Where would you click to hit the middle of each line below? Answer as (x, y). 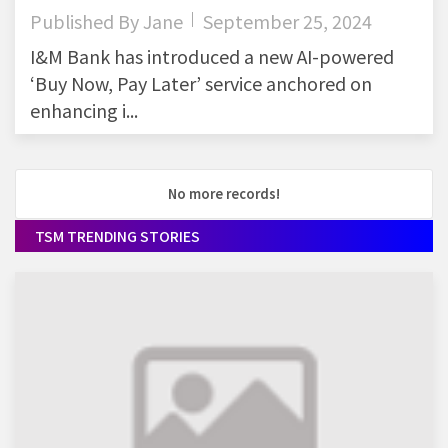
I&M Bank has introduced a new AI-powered (212, 56)
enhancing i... (84, 110)
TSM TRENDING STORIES (117, 236)
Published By (86, 21)
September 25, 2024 (287, 21)
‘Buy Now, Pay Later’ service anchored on (201, 83)
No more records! (224, 194)
